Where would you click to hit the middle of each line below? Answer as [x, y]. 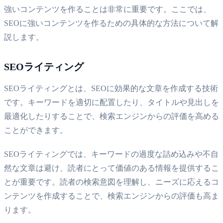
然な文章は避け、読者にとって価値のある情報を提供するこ [111, 168]
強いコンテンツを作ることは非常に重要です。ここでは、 [108, 9]
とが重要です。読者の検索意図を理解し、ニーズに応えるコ [111, 182]
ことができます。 [36, 130]
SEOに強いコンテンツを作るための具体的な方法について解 [111, 23]
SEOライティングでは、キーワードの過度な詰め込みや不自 [111, 154]
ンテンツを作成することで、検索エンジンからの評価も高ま [111, 196]
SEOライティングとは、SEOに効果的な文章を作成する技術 [111, 88]
